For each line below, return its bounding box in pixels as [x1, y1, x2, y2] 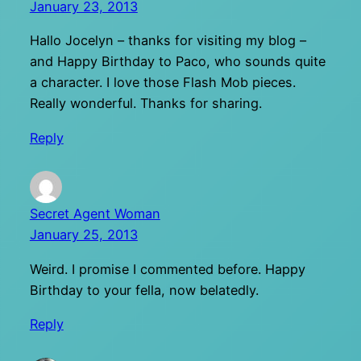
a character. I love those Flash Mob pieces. [29, 74, 296, 91]
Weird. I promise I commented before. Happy [29, 260, 305, 277]
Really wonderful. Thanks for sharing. [29, 95, 262, 112]
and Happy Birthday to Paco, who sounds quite [29, 53, 326, 70]
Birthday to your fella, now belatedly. [29, 281, 259, 298]
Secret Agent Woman [29, 205, 160, 222]
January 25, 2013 [29, 226, 138, 243]
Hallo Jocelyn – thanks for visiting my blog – [29, 32, 306, 49]
